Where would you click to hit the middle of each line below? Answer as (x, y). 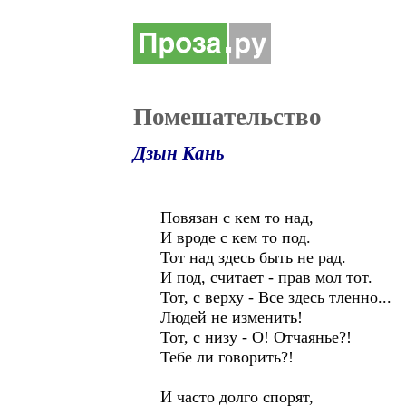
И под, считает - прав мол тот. (266, 277)
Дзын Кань (179, 153)
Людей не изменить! (232, 317)
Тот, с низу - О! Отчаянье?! (256, 337)
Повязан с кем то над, (237, 217)
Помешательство (227, 117)
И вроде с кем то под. (236, 237)
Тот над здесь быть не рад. (253, 257)
